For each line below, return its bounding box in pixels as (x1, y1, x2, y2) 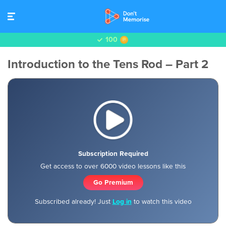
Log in (112, 197, 132, 206)
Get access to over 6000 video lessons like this (40, 161, 186, 171)
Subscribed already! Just (34, 197, 112, 206)
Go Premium (93, 178, 133, 187)
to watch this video (131, 197, 192, 206)
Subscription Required (78, 149, 148, 158)
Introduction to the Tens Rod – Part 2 (8, 57, 208, 72)
